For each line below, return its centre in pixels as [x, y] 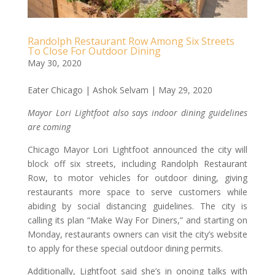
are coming [49, 126]
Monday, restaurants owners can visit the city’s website [137, 234]
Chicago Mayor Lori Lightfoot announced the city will [137, 149]
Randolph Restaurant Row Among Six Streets [131, 41]
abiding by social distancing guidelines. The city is [137, 206]
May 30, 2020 [54, 63]
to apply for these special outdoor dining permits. [125, 248]
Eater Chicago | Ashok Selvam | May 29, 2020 [120, 90]
